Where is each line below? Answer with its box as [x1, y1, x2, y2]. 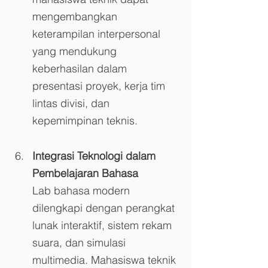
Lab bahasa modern [32, 183, 133, 197]
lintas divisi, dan [32, 96, 112, 110]
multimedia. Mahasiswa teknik [32, 252, 179, 267]
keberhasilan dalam [32, 61, 130, 75]
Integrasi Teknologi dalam [32, 148, 159, 163]
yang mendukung [32, 44, 120, 58]
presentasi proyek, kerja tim [32, 78, 168, 93]
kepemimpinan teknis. [32, 113, 138, 127]
